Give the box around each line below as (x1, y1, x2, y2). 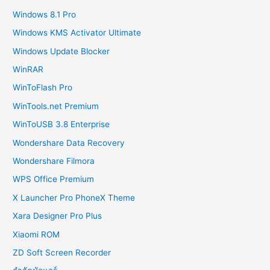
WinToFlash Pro (13, 83, 73, 93)
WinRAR (13, 64, 44, 74)
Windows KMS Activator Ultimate (13, 28, 142, 38)
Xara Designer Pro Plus (13, 211, 102, 221)
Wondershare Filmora (13, 156, 95, 166)
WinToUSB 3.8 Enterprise (13, 119, 110, 130)
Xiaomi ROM (13, 229, 60, 239)
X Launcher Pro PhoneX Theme (13, 192, 136, 202)
